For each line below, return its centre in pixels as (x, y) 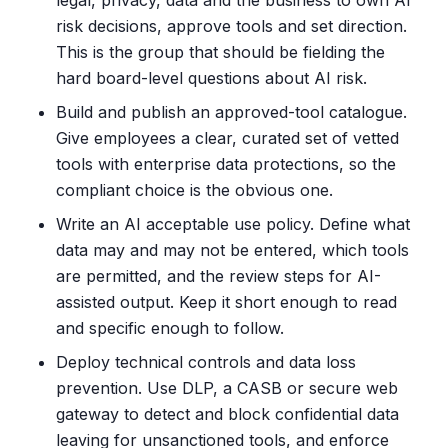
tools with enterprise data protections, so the (226, 164)
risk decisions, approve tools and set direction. (231, 26)
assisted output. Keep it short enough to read (226, 302)
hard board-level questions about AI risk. (211, 78)
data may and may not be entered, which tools (232, 250)
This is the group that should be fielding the (220, 52)
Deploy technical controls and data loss (206, 362)
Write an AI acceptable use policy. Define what (233, 224)
